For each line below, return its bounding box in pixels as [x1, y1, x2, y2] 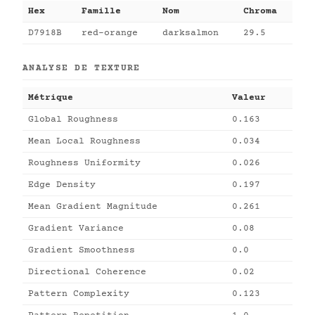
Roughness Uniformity [28, 158, 141, 168]
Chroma [243, 6, 277, 16]
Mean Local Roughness [28, 136, 141, 146]
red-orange [82, 28, 138, 38]
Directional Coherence [28, 267, 146, 277]
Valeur [232, 93, 266, 103]
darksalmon [162, 28, 219, 38]
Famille [82, 6, 121, 16]
